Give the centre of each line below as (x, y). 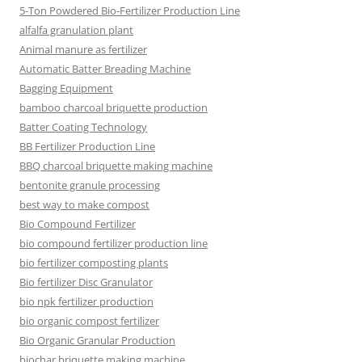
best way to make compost (84, 204)
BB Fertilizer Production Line (87, 146)
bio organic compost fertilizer (89, 320)
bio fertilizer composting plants (94, 262)
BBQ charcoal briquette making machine (116, 165)
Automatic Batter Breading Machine (105, 68)
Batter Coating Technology (83, 126)
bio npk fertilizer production (86, 301)
